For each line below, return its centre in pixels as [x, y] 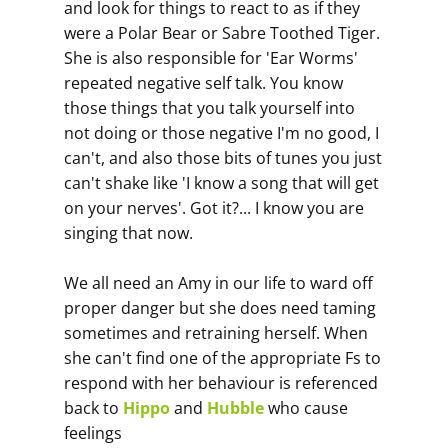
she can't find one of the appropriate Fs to [222, 358]
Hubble [235, 408]
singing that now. [128, 233]
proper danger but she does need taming [220, 308]
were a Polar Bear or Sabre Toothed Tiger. [222, 33]
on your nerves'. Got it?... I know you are [214, 208]
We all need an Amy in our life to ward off [218, 283]
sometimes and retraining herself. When [216, 333]
